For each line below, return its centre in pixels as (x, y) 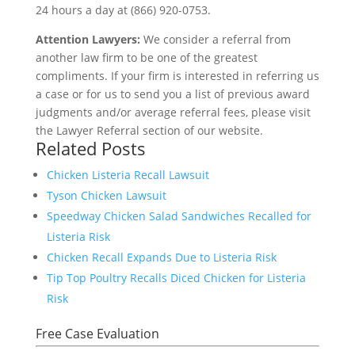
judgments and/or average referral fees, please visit (173, 112)
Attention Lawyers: (88, 39)
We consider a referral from (215, 39)
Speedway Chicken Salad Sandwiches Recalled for (179, 216)
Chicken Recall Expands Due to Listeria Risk (161, 257)
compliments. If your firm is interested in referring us (177, 75)
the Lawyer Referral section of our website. (149, 130)
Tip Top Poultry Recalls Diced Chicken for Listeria (176, 277)
